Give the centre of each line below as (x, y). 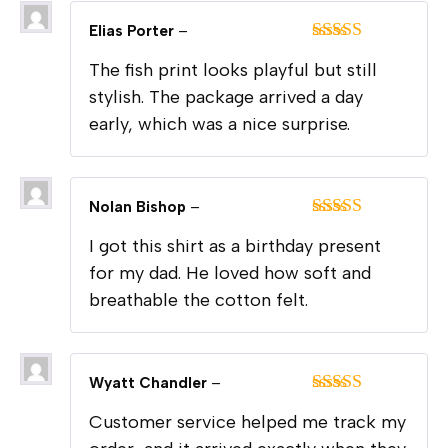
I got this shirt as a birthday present (235, 245)
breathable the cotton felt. (198, 299)
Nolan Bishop (139, 206)
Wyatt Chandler (150, 382)
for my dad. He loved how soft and (230, 272)
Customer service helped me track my (247, 421)
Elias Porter (133, 31)
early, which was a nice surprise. (219, 123)
